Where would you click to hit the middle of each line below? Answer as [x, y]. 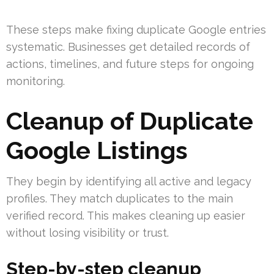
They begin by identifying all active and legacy [129, 182]
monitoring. [35, 81]
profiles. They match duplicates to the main [120, 199]
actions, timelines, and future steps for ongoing [130, 64]
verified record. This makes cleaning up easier [126, 216]
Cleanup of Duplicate [130, 121]
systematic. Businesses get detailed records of [128, 47]
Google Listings [97, 150]
